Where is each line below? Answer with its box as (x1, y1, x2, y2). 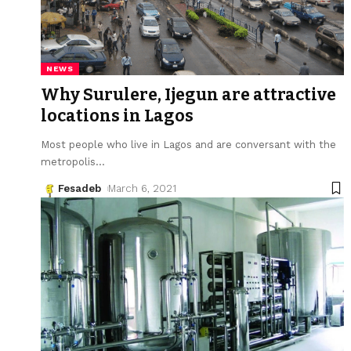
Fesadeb (58, 182, 101, 194)
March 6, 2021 (107, 182, 176, 194)
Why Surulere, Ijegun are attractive (41, 84, 336, 105)
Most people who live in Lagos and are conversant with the (41, 138, 336, 150)
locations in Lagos (41, 105, 194, 126)
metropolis (41, 155, 96, 168)
